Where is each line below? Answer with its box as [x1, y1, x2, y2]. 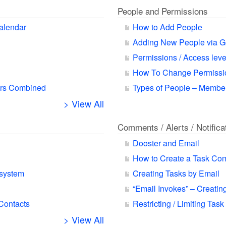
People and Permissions [117, 5, 208, 17]
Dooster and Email [132, 137, 199, 149]
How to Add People [132, 21, 202, 33]
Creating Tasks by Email [132, 167, 219, 179]
